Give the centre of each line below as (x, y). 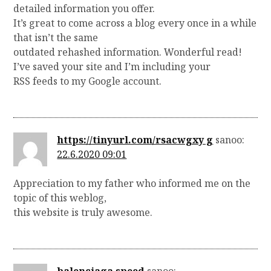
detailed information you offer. (84, 8)
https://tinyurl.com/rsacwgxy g (135, 139)
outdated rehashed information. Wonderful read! (128, 52)
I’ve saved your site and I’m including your (112, 66)
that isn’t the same (56, 37)
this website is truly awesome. (83, 212)
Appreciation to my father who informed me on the (132, 183)
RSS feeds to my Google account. (88, 81)
